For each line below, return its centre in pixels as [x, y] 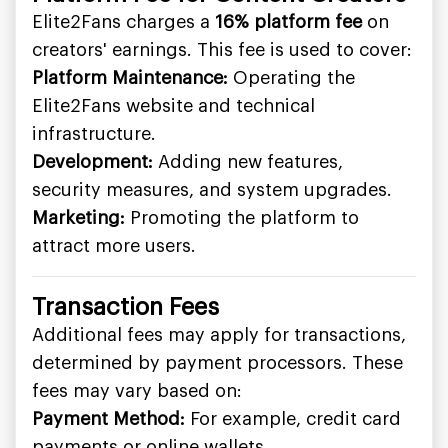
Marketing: [78, 218]
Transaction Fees [125, 307]
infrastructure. [94, 134]
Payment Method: [108, 419]
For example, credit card [293, 419]
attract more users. [114, 246]
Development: [92, 162]
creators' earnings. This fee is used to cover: [222, 50]
